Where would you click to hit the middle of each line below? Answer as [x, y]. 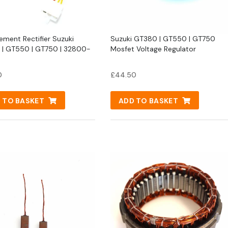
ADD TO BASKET [148, 101]
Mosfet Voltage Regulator [153, 49]
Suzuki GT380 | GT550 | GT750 [163, 39]
